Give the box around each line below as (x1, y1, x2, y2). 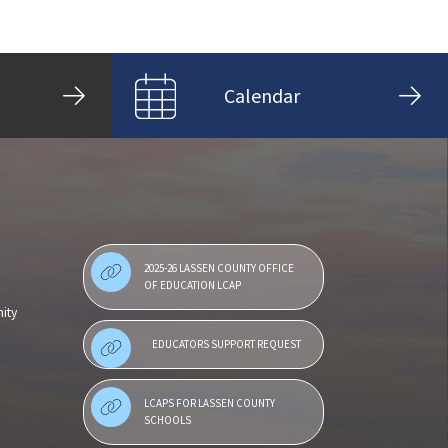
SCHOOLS (144, 413, 191, 428)
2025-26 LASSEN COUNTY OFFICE (144, 261, 294, 276)
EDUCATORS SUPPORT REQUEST (151, 337, 301, 352)
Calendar (224, 82, 300, 108)
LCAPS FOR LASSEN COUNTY (144, 396, 275, 411)
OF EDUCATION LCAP (144, 278, 241, 293)
